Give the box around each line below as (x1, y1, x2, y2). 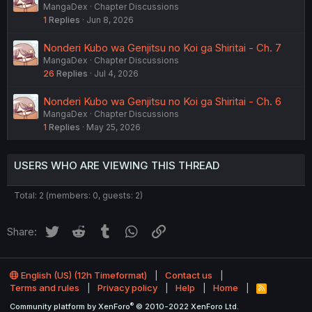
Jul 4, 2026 (94, 68, 139, 79)
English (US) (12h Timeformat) (19, 270, 147, 281)
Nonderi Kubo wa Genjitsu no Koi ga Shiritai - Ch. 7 (43, 41, 281, 55)
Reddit (86, 223, 118, 237)
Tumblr (114, 223, 147, 237)
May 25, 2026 (86, 122, 141, 133)
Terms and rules (10, 282, 79, 294)
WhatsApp (140, 223, 191, 237)
